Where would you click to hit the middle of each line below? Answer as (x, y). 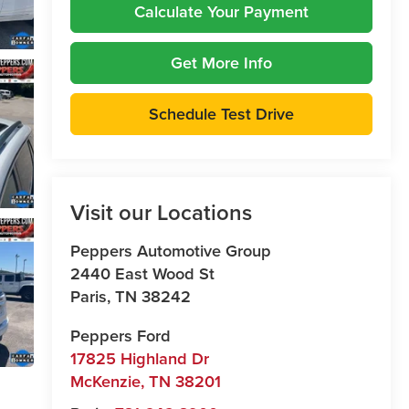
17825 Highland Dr (139, 358)
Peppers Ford (120, 336)
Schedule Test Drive (221, 113)
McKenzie (105, 381)
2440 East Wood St (142, 273)
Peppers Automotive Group (170, 251)
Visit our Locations (161, 213)
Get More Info (221, 62)
